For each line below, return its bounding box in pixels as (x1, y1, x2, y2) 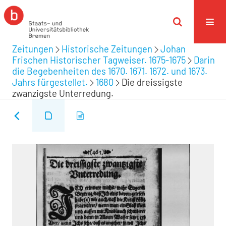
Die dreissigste (122, 77, 183, 88)
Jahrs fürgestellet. (12, 77, 88, 88)
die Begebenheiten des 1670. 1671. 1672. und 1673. (12, 66, 207, 77)
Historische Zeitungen (62, 43, 152, 54)
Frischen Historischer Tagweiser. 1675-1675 (12, 54, 186, 66)
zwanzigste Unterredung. (12, 88, 114, 99)
